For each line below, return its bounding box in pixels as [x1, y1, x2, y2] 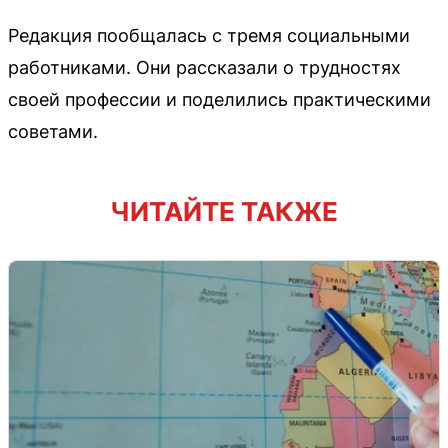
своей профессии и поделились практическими [8, 88, 431, 110]
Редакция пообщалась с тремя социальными [8, 24, 410, 46]
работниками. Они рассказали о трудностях [8, 56, 401, 78]
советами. [8, 120, 98, 142]
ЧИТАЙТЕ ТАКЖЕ [110, 195, 338, 227]
